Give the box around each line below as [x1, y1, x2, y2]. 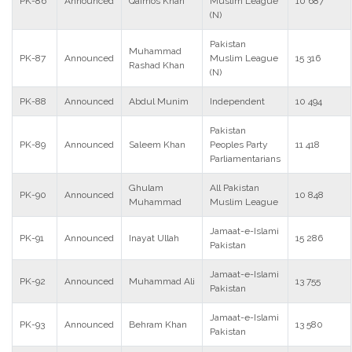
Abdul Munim [129, 96, 189, 107]
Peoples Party [210, 139, 268, 150]
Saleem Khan [129, 139, 185, 150]
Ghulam [129, 182, 163, 193]
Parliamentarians [210, 153, 280, 164]
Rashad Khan [129, 60, 185, 71]
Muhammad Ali [129, 276, 195, 287]
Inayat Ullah [129, 233, 179, 244]
